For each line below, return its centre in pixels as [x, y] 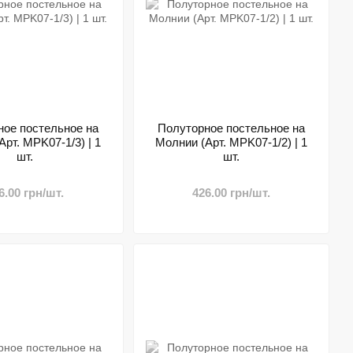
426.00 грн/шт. [231, 193]
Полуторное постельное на [231, 128]
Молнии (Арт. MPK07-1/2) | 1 [231, 142]
